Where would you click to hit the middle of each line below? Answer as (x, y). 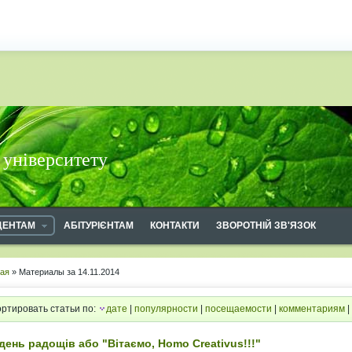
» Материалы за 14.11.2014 (64, 272)
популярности (166, 309)
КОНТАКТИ (175, 225)
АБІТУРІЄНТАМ (99, 225)
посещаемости (238, 309)
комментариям (312, 309)
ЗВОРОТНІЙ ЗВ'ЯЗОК (266, 225)
